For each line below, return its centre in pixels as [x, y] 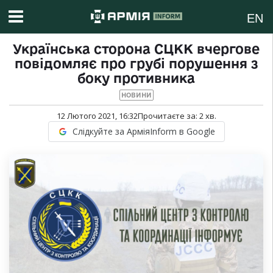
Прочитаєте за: [168, 116]
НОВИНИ [136, 95]
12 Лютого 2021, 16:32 [97, 116]
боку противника [136, 78]
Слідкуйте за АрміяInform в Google [144, 132]
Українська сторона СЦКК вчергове [136, 49]
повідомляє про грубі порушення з [136, 64]
